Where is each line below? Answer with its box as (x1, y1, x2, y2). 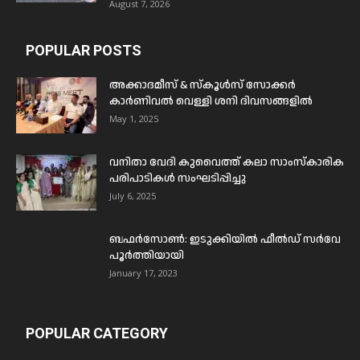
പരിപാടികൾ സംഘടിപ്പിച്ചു (109, 170, 246, 186)
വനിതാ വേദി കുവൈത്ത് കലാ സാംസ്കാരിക (109, 153, 344, 170)
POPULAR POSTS (26, 41, 141, 59)
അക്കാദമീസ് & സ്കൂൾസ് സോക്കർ (109, 76, 296, 93)
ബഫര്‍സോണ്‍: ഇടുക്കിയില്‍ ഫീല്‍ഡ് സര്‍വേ (109, 231, 341, 247)
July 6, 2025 (109, 189, 156, 202)
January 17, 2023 (109, 266, 178, 279)
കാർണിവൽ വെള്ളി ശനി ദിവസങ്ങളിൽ (109, 92, 313, 109)
